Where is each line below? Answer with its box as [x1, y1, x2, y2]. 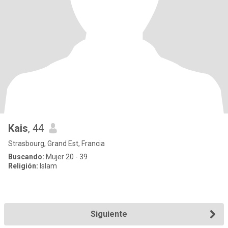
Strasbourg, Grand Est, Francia [8, 139, 105, 148]
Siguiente [91, 209, 127, 219]
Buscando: [8, 153, 44, 161]
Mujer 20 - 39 [44, 153, 88, 161]
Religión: [8, 162, 38, 170]
